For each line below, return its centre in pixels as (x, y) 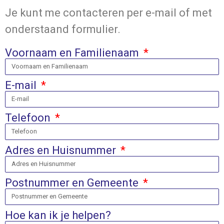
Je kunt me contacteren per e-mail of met (108, 12)
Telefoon (29, 117)
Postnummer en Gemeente (73, 182)
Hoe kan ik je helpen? (58, 215)
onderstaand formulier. (64, 29)
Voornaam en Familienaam (73, 52)
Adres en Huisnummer (62, 150)
